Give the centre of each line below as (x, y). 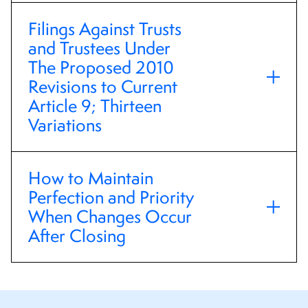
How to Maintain (91, 178)
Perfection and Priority (111, 198)
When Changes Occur (110, 217)
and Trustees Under (99, 48)
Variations (67, 125)
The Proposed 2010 (101, 68)
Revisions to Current (103, 87)
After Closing (77, 236)
